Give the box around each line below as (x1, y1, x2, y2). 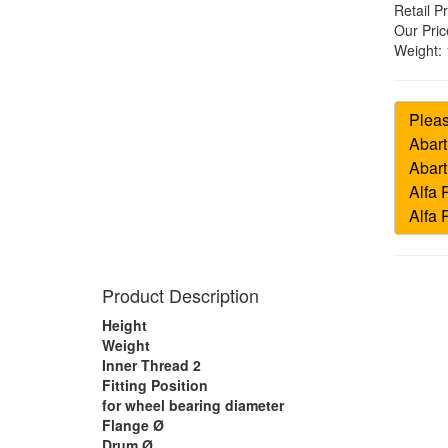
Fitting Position (102, 375, 208, 395)
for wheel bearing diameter (102, 395, 284, 415)
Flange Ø (102, 415, 164, 435)
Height (102, 315, 147, 335)
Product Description (102, 282, 259, 308)
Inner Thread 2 (102, 355, 201, 375)
